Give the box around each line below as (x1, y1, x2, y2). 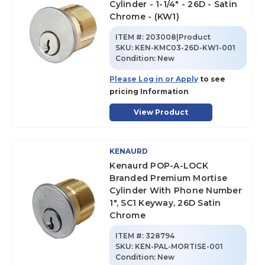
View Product (134, 108, 189, 117)
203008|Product (146, 33, 211, 41)
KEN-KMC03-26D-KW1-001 (135, 43, 236, 52)
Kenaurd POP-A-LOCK (109, 160, 208, 171)
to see (198, 75, 226, 83)
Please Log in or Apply (109, 75, 199, 83)
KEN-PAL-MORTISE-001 (135, 242, 224, 251)
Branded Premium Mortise (109, 173, 228, 183)
